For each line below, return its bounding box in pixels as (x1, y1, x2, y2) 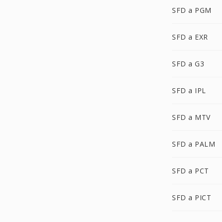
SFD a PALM (172, 139, 215, 149)
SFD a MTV (172, 112, 211, 122)
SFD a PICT (172, 193, 211, 202)
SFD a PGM (172, 5, 212, 15)
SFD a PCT (172, 166, 209, 175)
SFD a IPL (172, 86, 206, 95)
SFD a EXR (172, 32, 208, 42)
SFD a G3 (172, 59, 204, 68)
